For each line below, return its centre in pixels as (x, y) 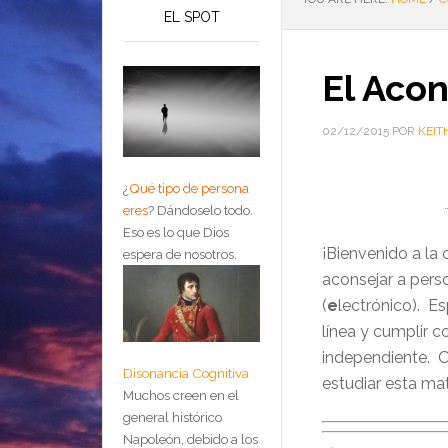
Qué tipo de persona (189, 188)
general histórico (172, 417)
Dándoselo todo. (205, 210)
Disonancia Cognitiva (186, 373)
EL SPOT (191, 17)
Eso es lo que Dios (176, 232)
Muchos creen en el (181, 395)
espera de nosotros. (180, 254)
